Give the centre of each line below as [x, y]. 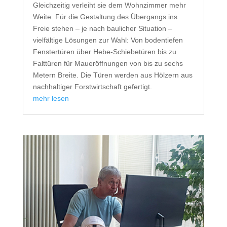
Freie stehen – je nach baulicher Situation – [102, 28]
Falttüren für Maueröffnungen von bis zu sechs [108, 63]
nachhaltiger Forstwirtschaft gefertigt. [92, 86]
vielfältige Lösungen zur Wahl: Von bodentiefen [108, 40]
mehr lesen [51, 98]
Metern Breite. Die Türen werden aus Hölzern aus [112, 75]
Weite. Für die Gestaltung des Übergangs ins [105, 16]
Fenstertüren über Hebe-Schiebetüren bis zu [104, 51]
